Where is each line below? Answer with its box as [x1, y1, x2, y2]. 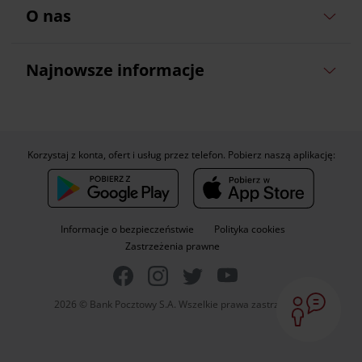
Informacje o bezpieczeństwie [60, 222, 194, 237]
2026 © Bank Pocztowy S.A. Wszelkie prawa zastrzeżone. [53, 297, 309, 312]
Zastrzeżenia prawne [125, 239, 220, 254]
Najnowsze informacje [25, 59, 204, 82]
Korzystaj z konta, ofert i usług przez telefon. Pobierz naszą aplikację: [27, 148, 335, 162]
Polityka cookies [213, 222, 285, 237]
